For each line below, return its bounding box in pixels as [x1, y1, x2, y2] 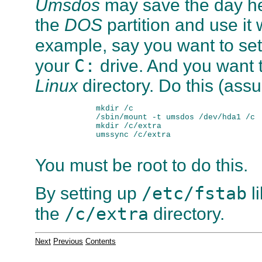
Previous [53, 237, 83, 246]
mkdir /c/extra [58, 121, 161, 130]
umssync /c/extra [58, 130, 171, 139]
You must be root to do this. [35, 155, 248, 175]
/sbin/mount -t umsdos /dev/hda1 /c [58, 112, 255, 122]
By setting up [35, 184, 142, 204]
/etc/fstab [142, 183, 247, 204]
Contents [85, 237, 116, 246]
